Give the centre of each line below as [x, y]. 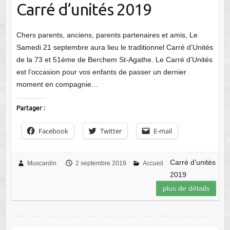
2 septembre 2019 [101, 163]
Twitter [111, 131]
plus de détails [186, 188]
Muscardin [42, 163]
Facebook [53, 131]
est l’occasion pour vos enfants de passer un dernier [101, 72]
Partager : [31, 108]
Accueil [153, 163]
